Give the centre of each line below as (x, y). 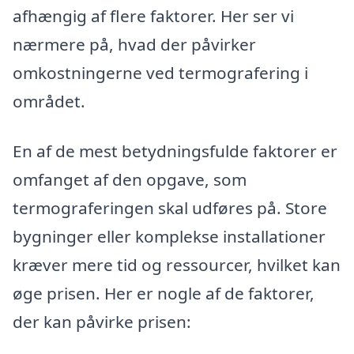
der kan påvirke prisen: (102, 322)
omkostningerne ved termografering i (160, 72)
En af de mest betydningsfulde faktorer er (175, 151)
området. (49, 101)
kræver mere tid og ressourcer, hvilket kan (177, 265)
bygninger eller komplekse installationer (169, 237)
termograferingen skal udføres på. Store (170, 208)
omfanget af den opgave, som (130, 180)
